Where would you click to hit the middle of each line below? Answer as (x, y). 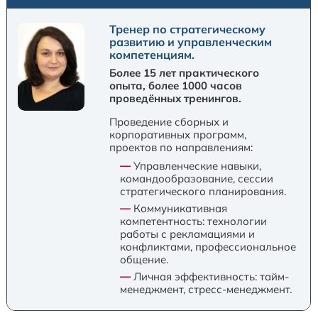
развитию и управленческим (191, 42)
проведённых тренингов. (176, 99)
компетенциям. (152, 55)
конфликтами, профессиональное (208, 247)
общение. (144, 260)
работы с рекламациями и (188, 234)
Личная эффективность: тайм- (210, 277)
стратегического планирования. (203, 192)
